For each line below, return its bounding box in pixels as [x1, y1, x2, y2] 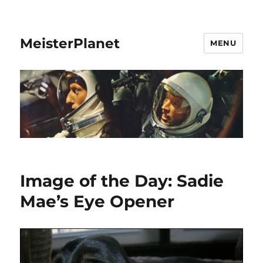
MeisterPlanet [20, 35, 120, 52]
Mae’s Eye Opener [20, 191, 175, 212]
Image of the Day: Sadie [20, 171, 224, 191]
